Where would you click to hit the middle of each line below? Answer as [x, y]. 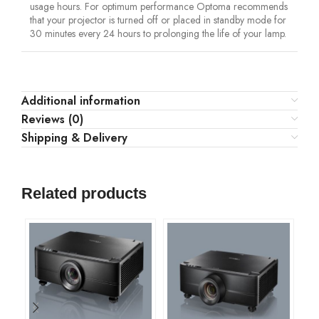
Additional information [81, 100]
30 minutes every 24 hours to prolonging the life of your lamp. [158, 33]
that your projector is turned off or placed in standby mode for [158, 20]
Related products [84, 193]
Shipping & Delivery [74, 137]
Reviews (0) [52, 119]
